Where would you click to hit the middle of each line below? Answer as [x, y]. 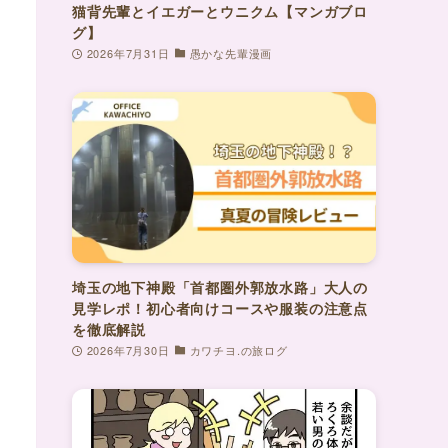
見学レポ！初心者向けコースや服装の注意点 [220, 307]
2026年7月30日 [128, 349]
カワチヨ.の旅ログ [238, 349]
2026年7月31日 [128, 52]
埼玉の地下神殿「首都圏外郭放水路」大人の [220, 286]
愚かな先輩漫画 [231, 52]
